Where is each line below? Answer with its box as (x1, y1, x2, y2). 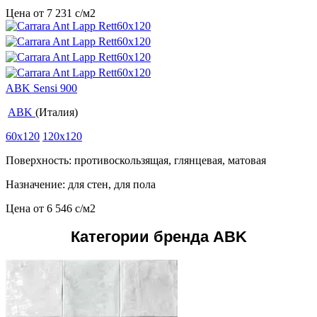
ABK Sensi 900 (6, 82, 77, 95)
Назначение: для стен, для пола (6, 178, 156, 191)
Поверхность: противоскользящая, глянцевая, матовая (6, 154, 266, 167)
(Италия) (35, 106, 78, 119)
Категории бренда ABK (70, 228, 247, 246)
